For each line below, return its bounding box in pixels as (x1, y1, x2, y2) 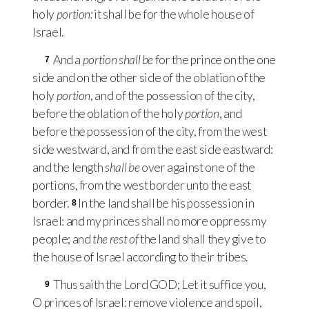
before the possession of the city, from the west (32, 124, 267, 139)
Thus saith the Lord (51, 277, 150, 292)
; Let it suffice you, (177, 277, 266, 292)
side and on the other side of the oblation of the (32, 70, 266, 86)
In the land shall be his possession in (78, 196, 255, 211)
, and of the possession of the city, (90, 88, 255, 103)
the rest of (92, 232, 139, 247)
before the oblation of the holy (32, 106, 186, 121)
